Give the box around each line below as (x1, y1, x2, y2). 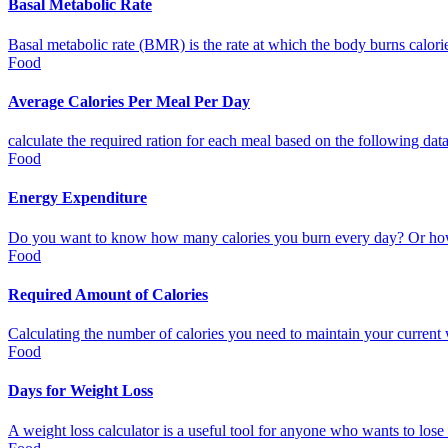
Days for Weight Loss (8, 382, 153, 400)
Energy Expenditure (8, 189, 147, 207)
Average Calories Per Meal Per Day (8, 92, 250, 110)
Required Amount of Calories (8, 285, 208, 303)
